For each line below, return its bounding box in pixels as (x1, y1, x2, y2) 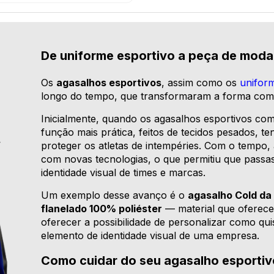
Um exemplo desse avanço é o (41, 189, 188, 202)
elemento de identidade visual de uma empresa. (41, 229, 260, 242)
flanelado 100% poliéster (41, 202, 163, 215)
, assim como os (161, 76, 240, 89)
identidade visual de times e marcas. (41, 166, 206, 179)
